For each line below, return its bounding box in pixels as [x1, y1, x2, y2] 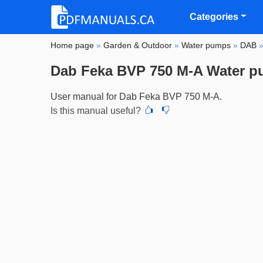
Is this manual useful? [50, 105, 141, 116]
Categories [190, 11, 238, 22]
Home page [50, 40, 95, 50]
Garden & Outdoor [103, 40, 173, 50]
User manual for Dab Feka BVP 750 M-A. [50, 91, 222, 102]
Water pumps [181, 40, 231, 50]
